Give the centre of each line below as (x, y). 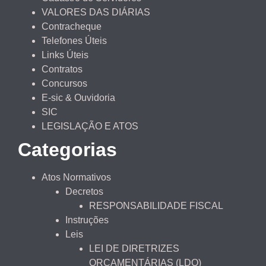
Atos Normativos (76, 178)
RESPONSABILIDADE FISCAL (156, 206)
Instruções (87, 220)
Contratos (62, 69)
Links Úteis (65, 55)
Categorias (67, 150)
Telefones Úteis (74, 41)
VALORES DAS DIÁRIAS (96, 12)
